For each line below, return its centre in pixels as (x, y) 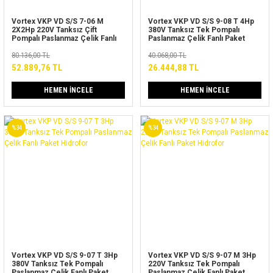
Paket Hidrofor (37, 47)
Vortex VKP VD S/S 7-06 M (58, 21)
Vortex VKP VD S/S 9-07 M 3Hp (202, 255)
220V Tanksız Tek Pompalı (194, 264)
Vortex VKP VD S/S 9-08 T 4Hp (201, 21)
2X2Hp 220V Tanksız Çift (54, 30)
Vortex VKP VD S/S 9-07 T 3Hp (65, 255)
